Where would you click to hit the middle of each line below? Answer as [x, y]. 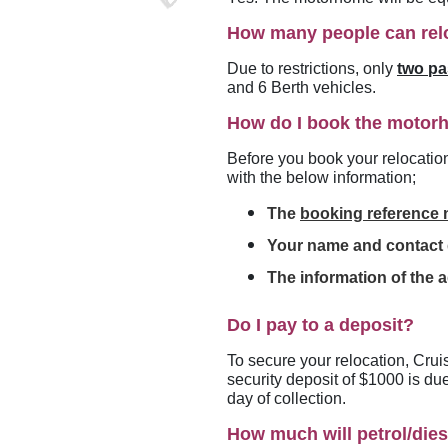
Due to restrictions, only [312, 68]
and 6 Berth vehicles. [301, 87]
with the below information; [321, 177]
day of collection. [288, 398]
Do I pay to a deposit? [320, 325]
